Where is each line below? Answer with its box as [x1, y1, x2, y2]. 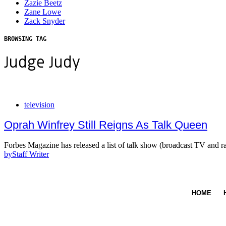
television [24, 100, 54, 109]
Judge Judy [4, 53, 80, 73]
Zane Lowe [24, 8, 61, 17]
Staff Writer [12, 150, 49, 159]
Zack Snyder [24, 17, 65, 26]
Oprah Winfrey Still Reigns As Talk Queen [4, 118, 207, 131]
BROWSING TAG [4, 35, 46, 43]
